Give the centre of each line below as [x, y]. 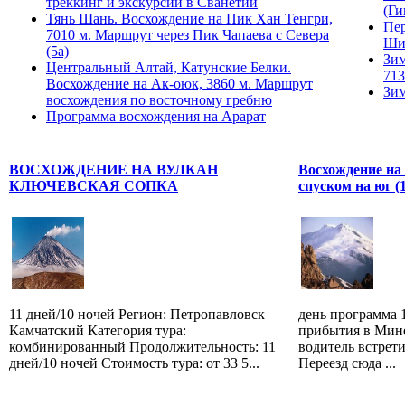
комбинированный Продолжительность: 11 [142, 346]
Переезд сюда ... [347, 363]
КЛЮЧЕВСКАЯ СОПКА [94, 186]
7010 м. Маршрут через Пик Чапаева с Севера [188, 34]
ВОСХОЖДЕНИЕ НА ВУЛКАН [113, 170]
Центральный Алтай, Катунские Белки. [169, 67]
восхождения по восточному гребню [159, 99]
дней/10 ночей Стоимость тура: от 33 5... [134, 363]
